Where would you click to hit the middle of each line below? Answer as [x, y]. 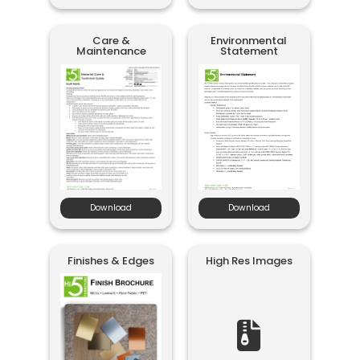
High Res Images [249, 260]
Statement [249, 51]
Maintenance [111, 51]
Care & [111, 40]
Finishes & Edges [111, 260]
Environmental [249, 40]
